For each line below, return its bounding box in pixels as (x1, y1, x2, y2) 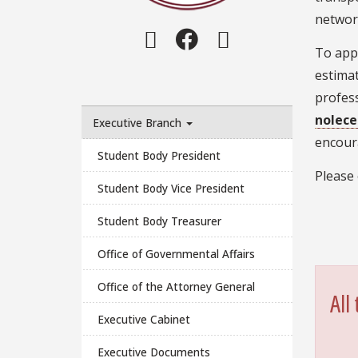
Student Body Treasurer (97, 213, 222, 229)
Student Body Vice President (97, 180, 245, 196)
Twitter (229, 22, 305, 54)
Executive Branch (92, 114, 185, 130)
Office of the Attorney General (97, 278, 256, 294)
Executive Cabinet (97, 311, 191, 327)
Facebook (197, 22, 300, 54)
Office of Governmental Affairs (97, 245, 256, 261)
